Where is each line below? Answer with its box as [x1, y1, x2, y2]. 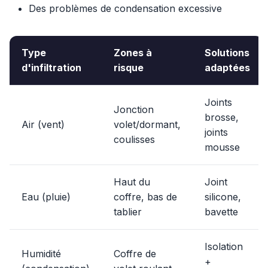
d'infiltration [22, 62, 81, 74]
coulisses [114, 133, 155, 145]
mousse [205, 141, 240, 153]
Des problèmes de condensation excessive [29, 2, 222, 14]
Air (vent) [22, 118, 65, 130]
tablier [114, 206, 142, 218]
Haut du [114, 176, 150, 188]
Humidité [22, 248, 61, 260]
